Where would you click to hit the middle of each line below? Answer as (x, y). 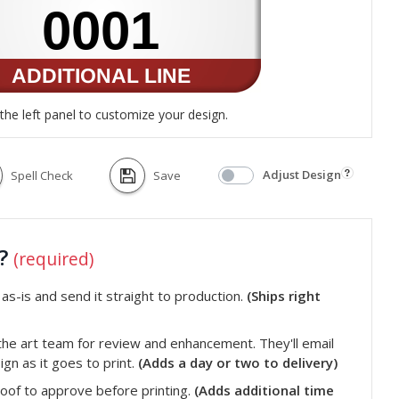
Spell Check (41, 175)
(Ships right (284, 295)
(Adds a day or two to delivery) (238, 362)
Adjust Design (302, 174)
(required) (53, 258)
